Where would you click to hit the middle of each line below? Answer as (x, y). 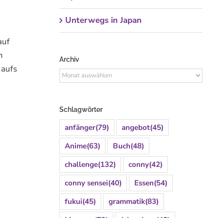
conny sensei (86, 183)
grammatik (127, 201)
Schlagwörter (81, 109)
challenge (81, 164)
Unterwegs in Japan (103, 20)
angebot (136, 127)
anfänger (80, 127)
